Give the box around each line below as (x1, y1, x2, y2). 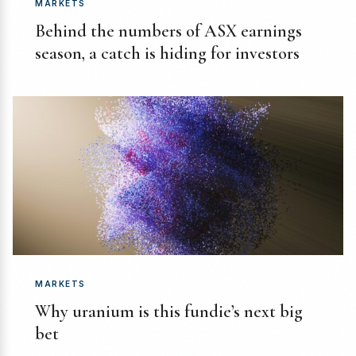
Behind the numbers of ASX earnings (35, 21, 302, 42)
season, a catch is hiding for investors (35, 43, 300, 64)
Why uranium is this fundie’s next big (35, 301, 303, 323)
